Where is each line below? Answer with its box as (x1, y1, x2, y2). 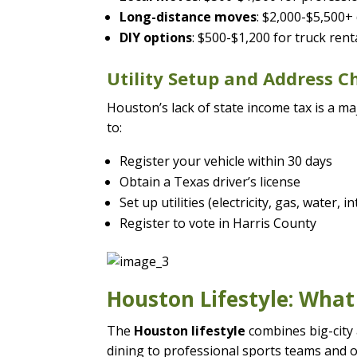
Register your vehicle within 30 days (120, 151, 333, 170)
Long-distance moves (120, 7, 257, 25)
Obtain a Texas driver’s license (120, 172, 301, 190)
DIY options (120, 28, 193, 46)
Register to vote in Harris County (120, 214, 317, 232)
